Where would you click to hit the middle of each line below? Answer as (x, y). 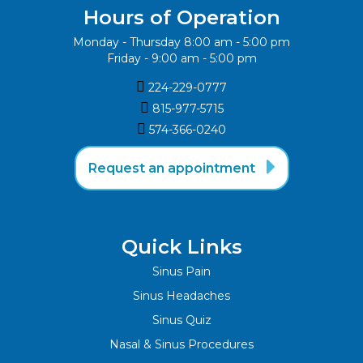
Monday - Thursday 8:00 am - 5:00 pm (181, 43)
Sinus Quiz (181, 320)
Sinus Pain (181, 272)
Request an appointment (173, 169)
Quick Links (181, 247)
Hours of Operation (181, 18)
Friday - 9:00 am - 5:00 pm (181, 59)
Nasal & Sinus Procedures (181, 345)
